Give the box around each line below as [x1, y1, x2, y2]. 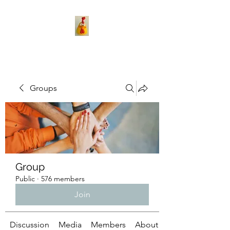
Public [15, 174, 35, 183]
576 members [41, 174, 85, 183]
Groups [30, 83, 57, 93]
